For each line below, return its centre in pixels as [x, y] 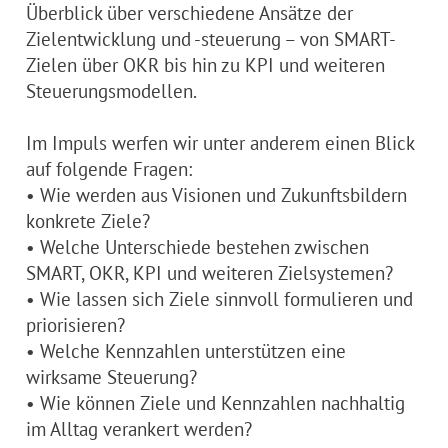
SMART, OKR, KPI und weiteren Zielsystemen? [209, 272]
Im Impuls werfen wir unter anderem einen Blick [220, 142]
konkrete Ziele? [88, 220]
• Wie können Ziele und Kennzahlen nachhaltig [215, 402]
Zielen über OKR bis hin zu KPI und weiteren [205, 64]
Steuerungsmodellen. [111, 90]
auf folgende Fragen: [109, 168]
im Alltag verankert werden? [139, 428]
